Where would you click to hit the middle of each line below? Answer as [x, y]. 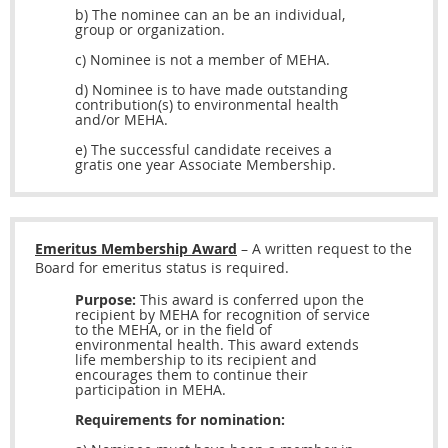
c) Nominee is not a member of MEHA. [202, 60]
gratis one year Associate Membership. [205, 165]
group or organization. [150, 30]
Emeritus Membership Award [136, 249]
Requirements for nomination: [180, 420]
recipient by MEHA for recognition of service [222, 315]
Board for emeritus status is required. [162, 268]
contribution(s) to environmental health [207, 105]
